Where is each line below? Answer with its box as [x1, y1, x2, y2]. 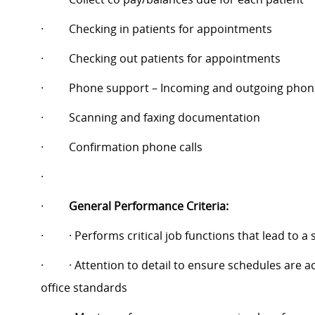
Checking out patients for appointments [69, 51, 281, 67]
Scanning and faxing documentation [69, 110, 260, 126]
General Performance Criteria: [69, 198, 229, 214]
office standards [41, 280, 127, 296]
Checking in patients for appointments [69, 21, 272, 37]
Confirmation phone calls [69, 139, 202, 155]
